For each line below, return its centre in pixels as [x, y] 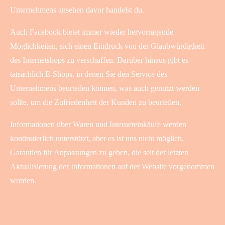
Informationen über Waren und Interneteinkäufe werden [98, 124]
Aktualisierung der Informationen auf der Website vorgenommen [112, 166]
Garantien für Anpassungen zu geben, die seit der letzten [99, 152]
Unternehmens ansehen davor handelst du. [77, 10]
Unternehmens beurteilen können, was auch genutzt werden [105, 88]
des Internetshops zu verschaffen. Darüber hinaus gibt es [99, 60]
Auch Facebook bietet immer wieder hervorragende [92, 32]
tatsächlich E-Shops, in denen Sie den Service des [89, 74]
